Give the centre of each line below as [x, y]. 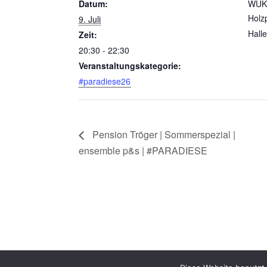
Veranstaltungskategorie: [130, 65]
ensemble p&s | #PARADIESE [143, 151]
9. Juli [90, 19]
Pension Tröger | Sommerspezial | [163, 134]
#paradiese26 [105, 81]
